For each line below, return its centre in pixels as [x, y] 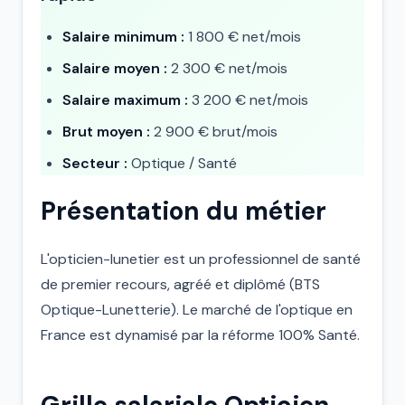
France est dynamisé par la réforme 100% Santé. [200, 335]
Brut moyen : [106, 132]
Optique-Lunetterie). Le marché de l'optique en [197, 310]
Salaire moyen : [115, 68]
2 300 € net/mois [227, 68]
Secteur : [95, 163]
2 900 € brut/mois [214, 132]
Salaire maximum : [125, 100]
